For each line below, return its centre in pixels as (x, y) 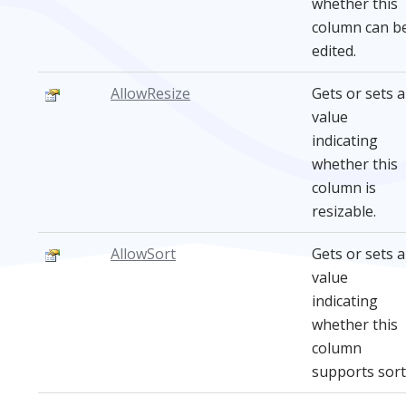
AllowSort (143, 254)
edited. (334, 51)
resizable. (344, 211)
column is (344, 188)
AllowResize (150, 93)
